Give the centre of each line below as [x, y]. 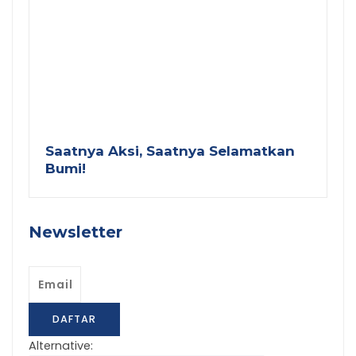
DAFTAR [74, 319]
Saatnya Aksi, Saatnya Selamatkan [170, 151]
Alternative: [61, 346]
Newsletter [75, 232]
